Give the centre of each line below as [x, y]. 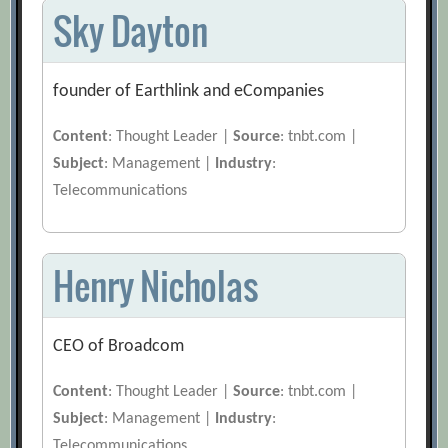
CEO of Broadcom [119, 347]
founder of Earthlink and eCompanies [189, 92]
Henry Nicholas [155, 286]
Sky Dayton [130, 31]
